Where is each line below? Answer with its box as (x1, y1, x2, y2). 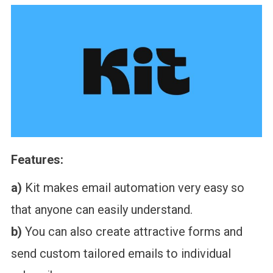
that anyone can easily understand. (10, 202, 193, 217)
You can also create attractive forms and (21, 224, 243, 239)
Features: (10, 152, 63, 167)
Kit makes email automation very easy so (21, 180, 244, 195)
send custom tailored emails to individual (10, 246, 231, 261)
